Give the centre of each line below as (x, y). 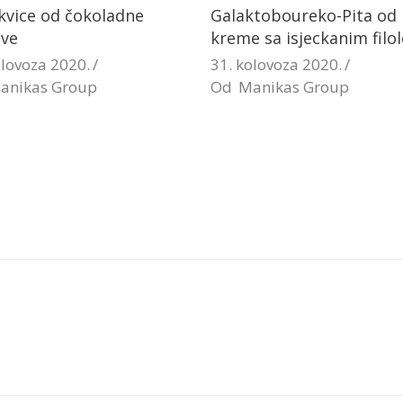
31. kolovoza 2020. (276, 64)
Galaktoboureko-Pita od (304, 15)
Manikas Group (294, 87)
